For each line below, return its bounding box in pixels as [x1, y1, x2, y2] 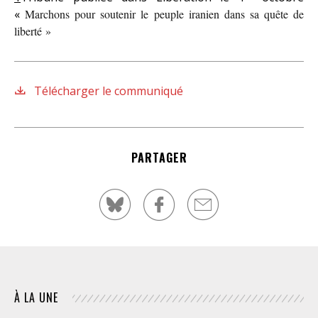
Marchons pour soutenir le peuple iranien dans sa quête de [25, 6, 305, 22]
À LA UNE [14, 289, 58, 307]
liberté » [14, 23, 51, 39]
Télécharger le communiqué [31, 83, 183, 99]
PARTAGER [131, 149, 187, 167]
